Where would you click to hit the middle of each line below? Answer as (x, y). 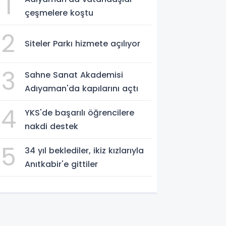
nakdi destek (52, 126)
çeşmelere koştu (59, 13)
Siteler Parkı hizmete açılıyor (83, 44)
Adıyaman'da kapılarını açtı (82, 88)
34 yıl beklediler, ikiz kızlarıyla (84, 150)
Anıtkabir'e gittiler (62, 164)
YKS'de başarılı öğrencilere (80, 112)
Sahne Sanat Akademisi (74, 75)
